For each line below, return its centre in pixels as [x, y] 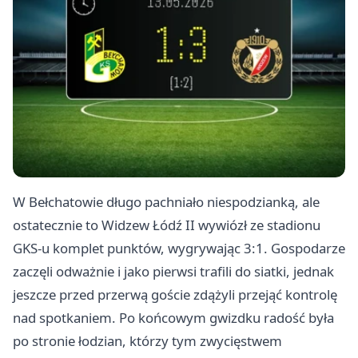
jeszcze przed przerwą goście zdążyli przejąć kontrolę [175, 295]
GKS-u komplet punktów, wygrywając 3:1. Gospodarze [179, 249]
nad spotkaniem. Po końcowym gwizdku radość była [173, 318]
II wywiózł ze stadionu [251, 225]
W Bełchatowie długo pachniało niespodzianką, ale [166, 202]
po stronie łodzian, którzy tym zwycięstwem [147, 341]
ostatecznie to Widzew [83, 225]
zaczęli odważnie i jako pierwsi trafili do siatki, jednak [173, 272]
